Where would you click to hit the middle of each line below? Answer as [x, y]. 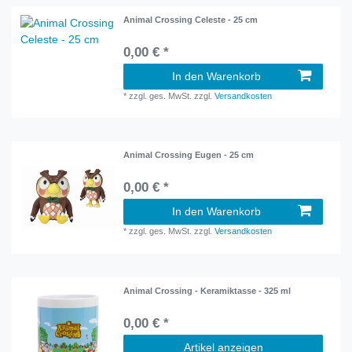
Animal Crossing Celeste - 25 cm [191, 19]
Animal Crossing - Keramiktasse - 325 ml [207, 290]
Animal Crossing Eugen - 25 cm [189, 155]
